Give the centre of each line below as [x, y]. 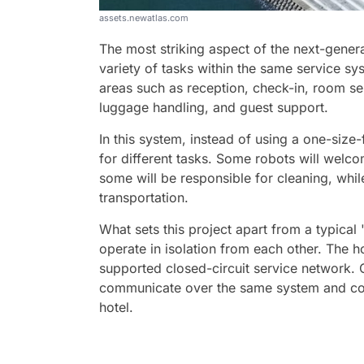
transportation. [144, 198]
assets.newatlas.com [144, 18]
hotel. [116, 308]
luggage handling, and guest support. [214, 108]
